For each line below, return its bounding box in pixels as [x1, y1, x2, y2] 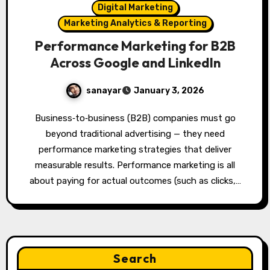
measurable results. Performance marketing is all [35, 160, 235, 171]
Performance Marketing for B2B [34, 37, 236, 55]
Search [113, 251, 157, 266]
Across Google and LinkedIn [49, 54, 221, 72]
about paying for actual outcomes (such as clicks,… [29, 175, 241, 187]
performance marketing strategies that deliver [39, 144, 231, 155]
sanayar [86, 85, 122, 96]
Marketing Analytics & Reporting [63, 18, 207, 29]
